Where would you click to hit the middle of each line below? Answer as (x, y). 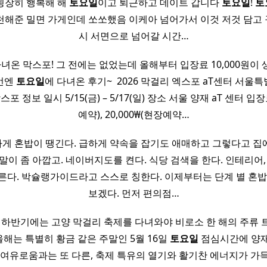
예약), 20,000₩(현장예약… (133, 115)
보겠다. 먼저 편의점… (133, 193)
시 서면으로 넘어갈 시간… (133, 36)
